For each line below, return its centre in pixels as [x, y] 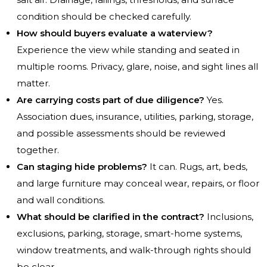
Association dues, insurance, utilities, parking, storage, [135, 117]
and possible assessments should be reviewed [121, 133]
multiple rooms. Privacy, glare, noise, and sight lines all [137, 67]
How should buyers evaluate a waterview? [115, 33]
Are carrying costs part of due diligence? [111, 100]
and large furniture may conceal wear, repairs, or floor [138, 184]
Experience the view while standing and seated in [128, 50]
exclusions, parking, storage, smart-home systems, [129, 234]
